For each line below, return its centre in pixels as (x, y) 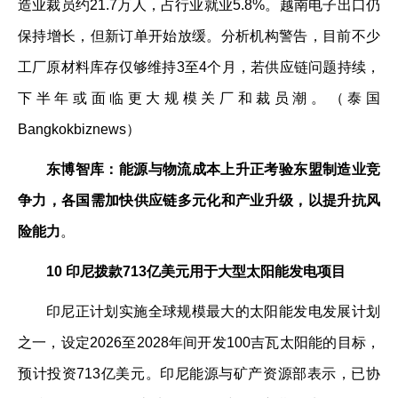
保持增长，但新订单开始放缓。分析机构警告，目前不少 (199, 36)
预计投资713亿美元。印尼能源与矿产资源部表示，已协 (199, 374)
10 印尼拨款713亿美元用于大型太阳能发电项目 (196, 271)
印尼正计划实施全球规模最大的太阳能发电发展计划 (213, 311)
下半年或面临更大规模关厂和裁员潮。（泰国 (199, 98)
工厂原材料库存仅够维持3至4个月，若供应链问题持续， (199, 67)
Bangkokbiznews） (79, 129)
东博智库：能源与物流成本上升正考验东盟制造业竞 (213, 169)
